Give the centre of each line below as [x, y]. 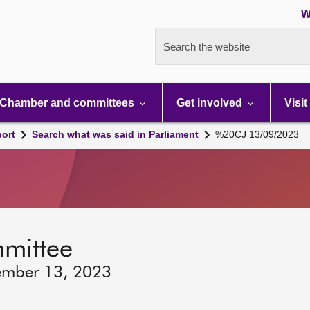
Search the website [207, 47]
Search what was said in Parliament [115, 134]
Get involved [211, 103]
